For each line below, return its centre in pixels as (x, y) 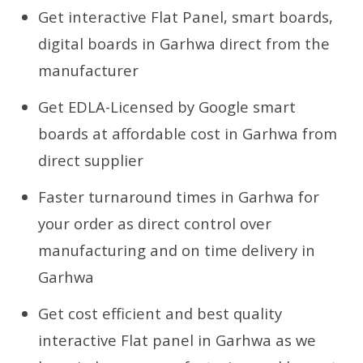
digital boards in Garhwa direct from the (184, 43)
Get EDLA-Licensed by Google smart (167, 106)
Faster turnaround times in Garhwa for (179, 196)
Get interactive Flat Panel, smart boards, (186, 16)
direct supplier (91, 160)
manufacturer (89, 70)
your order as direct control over (155, 223)
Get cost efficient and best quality (160, 313)
